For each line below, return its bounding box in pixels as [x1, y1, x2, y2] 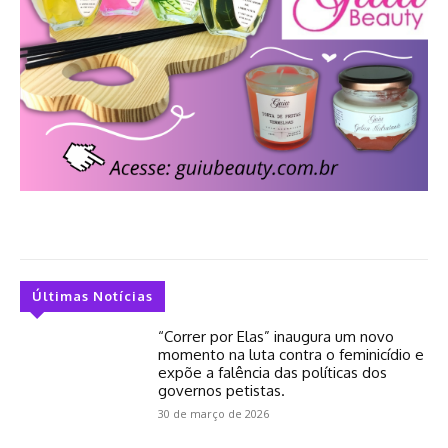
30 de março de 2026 [158, 405, 270, 421]
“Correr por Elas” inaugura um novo [158, 326, 395, 346]
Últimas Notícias [32, 287, 153, 304]
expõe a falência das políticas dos [158, 362, 388, 382]
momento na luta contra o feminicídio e [158, 344, 425, 364]
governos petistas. [158, 380, 286, 400]
